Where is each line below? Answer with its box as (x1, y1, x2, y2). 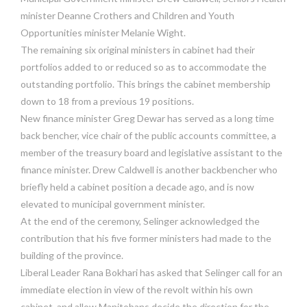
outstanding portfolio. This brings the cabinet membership (21, 77, 271, 90)
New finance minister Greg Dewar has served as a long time (21, 112, 274, 124)
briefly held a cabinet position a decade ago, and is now (21, 180, 254, 193)
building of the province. (21, 249, 123, 261)
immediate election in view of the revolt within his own (21, 283, 253, 295)
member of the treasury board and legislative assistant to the (21, 146, 282, 158)
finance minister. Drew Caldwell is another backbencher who (21, 163, 278, 175)
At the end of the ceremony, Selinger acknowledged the (21, 214, 260, 227)
